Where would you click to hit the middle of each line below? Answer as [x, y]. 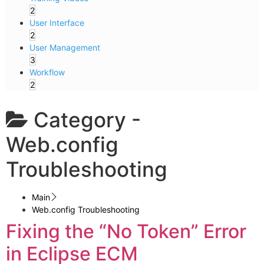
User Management [65, 47]
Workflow [47, 72]
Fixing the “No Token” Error [126, 231]
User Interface [57, 23]
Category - [87, 120]
